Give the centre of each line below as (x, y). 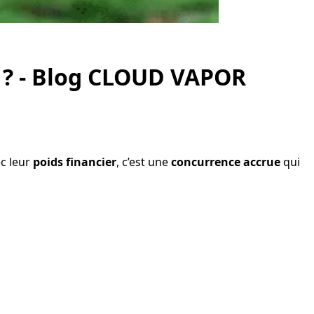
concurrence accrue (226, 162)
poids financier (75, 162)
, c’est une (144, 162)
